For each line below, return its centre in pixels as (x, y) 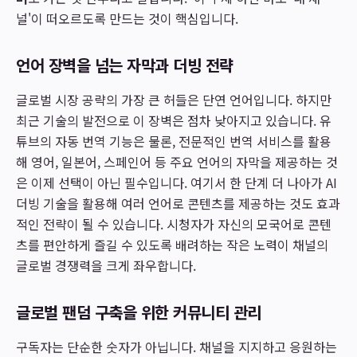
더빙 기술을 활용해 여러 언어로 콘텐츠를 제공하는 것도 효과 (178, 203)
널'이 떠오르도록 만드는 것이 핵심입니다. (127, 18)
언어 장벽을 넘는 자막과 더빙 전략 (125, 65)
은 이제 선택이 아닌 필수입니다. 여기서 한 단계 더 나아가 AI (177, 182)
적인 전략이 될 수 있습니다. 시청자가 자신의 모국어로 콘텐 (174, 224)
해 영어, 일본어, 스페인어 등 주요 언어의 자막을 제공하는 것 (177, 162)
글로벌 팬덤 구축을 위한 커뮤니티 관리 (139, 312)
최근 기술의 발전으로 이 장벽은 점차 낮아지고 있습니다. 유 (174, 120)
